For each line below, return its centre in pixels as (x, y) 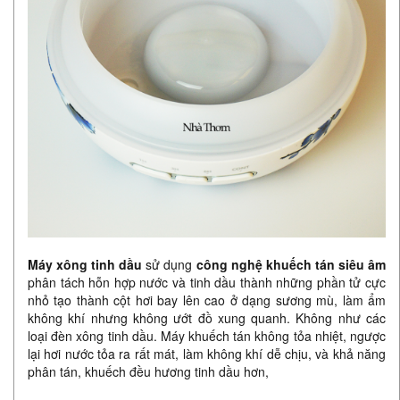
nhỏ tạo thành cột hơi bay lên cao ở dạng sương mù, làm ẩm (207, 300)
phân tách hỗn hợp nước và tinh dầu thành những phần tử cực (207, 283)
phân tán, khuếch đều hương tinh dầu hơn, (148, 372)
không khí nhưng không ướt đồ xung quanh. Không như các (207, 318)
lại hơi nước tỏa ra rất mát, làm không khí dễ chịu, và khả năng (207, 354)
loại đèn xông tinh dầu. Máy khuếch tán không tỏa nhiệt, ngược (207, 336)
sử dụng (169, 265)
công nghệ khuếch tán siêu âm (291, 265)
